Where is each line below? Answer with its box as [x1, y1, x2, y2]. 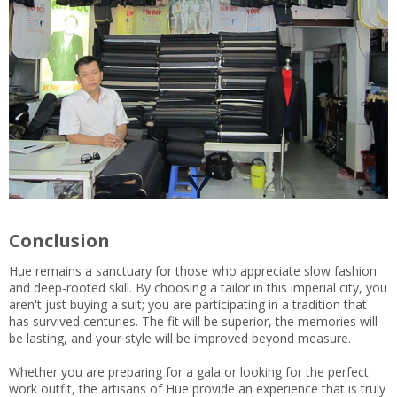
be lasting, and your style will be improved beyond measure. [9, 330, 351, 347]
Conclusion [9, 229, 110, 253]
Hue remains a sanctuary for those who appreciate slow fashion [9, 262, 377, 280]
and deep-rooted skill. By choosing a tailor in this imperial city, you [9, 279, 387, 297]
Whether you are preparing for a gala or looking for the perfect [9, 363, 369, 381]
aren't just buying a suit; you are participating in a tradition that [9, 296, 367, 314]
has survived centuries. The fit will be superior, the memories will [9, 313, 378, 331]
